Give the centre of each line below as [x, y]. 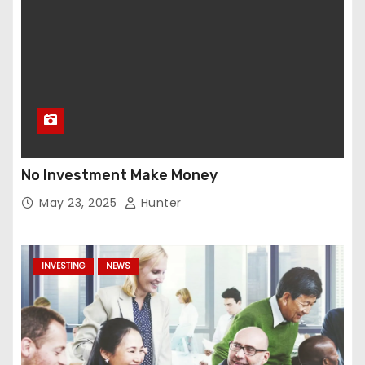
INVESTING [64, 266]
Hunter [159, 203]
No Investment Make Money [119, 176]
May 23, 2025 [80, 203]
